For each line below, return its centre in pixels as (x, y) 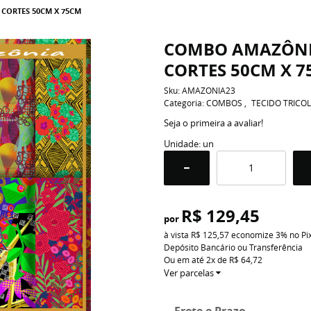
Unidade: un (188, 144)
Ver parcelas (188, 273)
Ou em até (185, 260)
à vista (177, 235)
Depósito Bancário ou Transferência (233, 247)
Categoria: (184, 103)
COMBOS (225, 103)
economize (252, 235)
